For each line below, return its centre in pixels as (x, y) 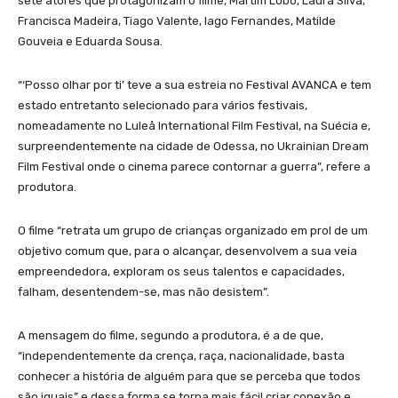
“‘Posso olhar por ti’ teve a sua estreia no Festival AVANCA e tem (195, 85)
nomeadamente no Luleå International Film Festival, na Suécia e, (194, 126)
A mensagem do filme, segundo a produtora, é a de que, (171, 336)
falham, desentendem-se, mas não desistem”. (143, 292)
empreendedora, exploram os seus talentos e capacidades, (181, 272)
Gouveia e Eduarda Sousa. (90, 42)
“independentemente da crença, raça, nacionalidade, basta (181, 356)
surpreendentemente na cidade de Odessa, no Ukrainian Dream (193, 147)
